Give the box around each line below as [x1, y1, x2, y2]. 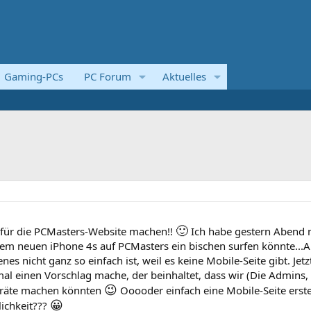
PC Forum [84, 69, 131, 83]
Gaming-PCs [4, 69, 63, 83]
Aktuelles [162, 69, 206, 83]
